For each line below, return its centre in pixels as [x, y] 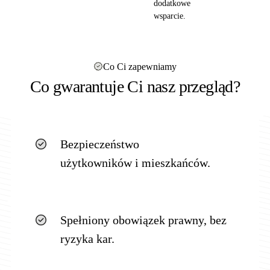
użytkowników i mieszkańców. [135, 162]
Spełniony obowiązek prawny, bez [143, 220]
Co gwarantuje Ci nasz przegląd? [135, 86]
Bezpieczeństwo [99, 144]
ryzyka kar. [87, 238]
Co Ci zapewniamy [140, 66]
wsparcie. [170, 16]
